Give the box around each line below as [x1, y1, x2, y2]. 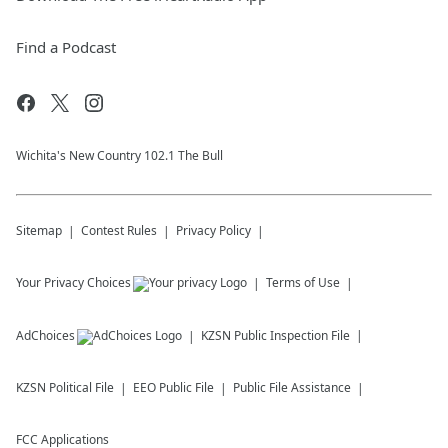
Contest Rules [81, 222, 157, 240]
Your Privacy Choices [16, 274, 131, 292]
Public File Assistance [233, 379, 351, 397]
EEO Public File [133, 379, 214, 397]
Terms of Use [266, 274, 340, 292]
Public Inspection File [234, 327, 350, 345]
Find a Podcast [16, 37, 116, 58]
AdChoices [16, 327, 75, 345]
